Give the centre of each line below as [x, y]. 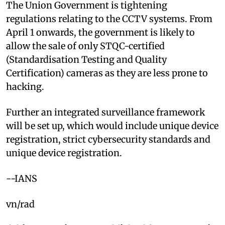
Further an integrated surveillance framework [105, 112]
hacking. [25, 86]
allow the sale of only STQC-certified [85, 46]
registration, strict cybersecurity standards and [108, 139]
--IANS [22, 178]
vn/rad [20, 204]
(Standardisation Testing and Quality [86, 59]
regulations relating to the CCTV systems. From [109, 19]
